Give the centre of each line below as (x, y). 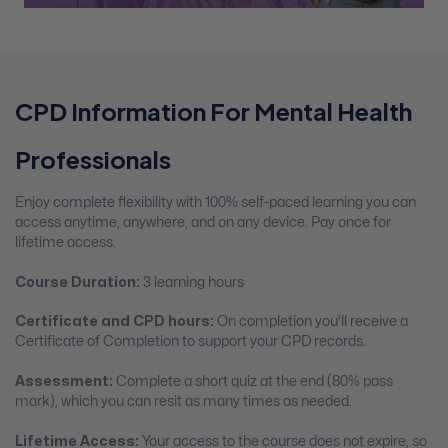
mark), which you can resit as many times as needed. (183, 402)
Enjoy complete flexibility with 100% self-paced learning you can (215, 203)
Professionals (93, 159)
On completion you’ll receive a (311, 322)
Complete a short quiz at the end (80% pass (254, 382)
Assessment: (65, 382)
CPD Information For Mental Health (213, 111)
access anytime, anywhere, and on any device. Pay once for (203, 223)
